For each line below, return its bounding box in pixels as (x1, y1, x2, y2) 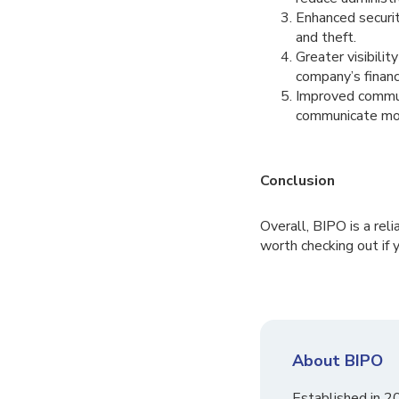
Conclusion (259, 170, 335, 191)
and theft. (295, 27, 356, 47)
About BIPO (291, 349, 383, 371)
